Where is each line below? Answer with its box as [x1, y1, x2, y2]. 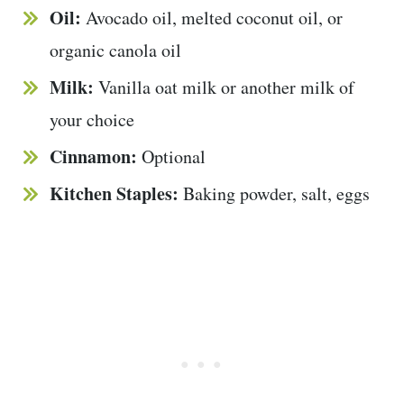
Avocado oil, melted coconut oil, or [86, 5, 343, 31]
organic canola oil [50, 38, 181, 63]
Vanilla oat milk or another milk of [98, 75, 354, 100]
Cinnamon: [50, 143, 142, 170]
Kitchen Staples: [50, 180, 183, 207]
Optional [142, 144, 206, 170]
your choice [50, 107, 134, 133]
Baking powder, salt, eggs [183, 181, 370, 207]
